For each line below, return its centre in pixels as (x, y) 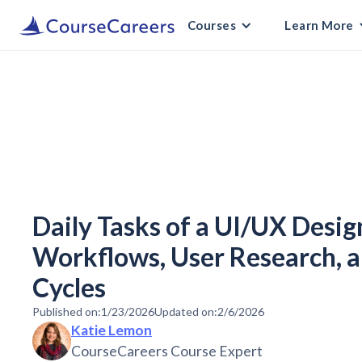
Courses (212, 25)
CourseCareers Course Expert (167, 351)
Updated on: (186, 312)
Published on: (67, 312)
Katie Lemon (112, 330)
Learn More (319, 25)
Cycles (69, 288)
